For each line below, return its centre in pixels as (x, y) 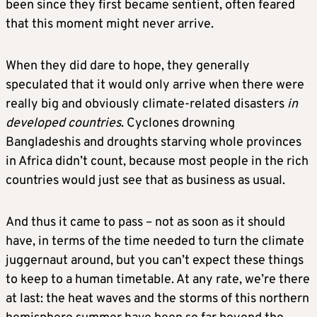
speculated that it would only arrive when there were (155, 86)
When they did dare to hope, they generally (128, 67)
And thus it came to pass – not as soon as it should (145, 223)
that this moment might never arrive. (110, 25)
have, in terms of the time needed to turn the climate (155, 242)
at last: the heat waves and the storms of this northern (157, 299)
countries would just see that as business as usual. (145, 181)
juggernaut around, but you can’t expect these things (155, 261)
